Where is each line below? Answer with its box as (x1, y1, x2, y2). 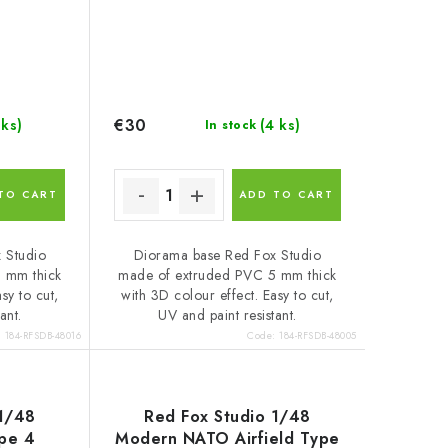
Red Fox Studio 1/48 (144, 405, 311, 429)
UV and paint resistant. (158, 305, 297, 326)
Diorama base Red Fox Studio (133, 245, 322, 266)
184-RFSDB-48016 (4, 328, 82, 344)
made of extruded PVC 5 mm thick (118, 265, 337, 286)
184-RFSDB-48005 (279, 328, 357, 344)
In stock (204, 116, 257, 135)
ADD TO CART (238, 187, 334, 203)
